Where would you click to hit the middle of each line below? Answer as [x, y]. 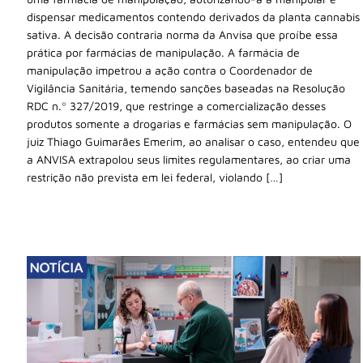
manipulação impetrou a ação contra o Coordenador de [170, 70]
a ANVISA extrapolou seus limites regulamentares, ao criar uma [189, 160]
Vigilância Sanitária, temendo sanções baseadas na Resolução [186, 88]
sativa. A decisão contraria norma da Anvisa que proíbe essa [182, 35]
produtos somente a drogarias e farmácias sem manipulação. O [189, 124]
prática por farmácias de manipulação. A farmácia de [163, 53]
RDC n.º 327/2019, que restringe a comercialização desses [176, 106]
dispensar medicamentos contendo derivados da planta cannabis [193, 17]
